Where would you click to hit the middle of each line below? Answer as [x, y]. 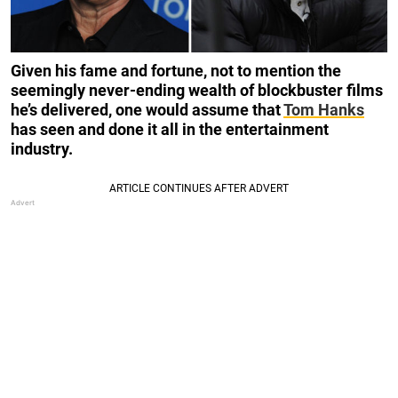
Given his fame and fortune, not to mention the [176, 71]
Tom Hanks [324, 110]
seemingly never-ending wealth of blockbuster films [197, 91]
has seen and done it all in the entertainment [170, 130]
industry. [42, 149]
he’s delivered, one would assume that [147, 110]
